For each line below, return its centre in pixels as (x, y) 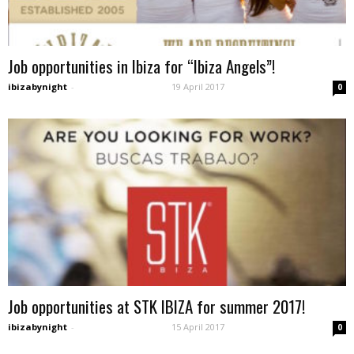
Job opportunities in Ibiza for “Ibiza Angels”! (141, 66)
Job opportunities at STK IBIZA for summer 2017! (156, 306)
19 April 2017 (198, 87)
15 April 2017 (198, 326)
